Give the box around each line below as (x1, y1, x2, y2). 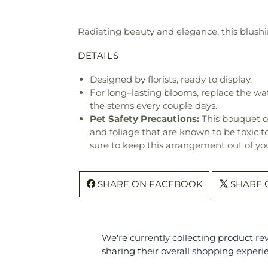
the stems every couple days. (90, 100, 217, 112)
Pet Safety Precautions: (90, 113, 199, 125)
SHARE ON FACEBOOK (98, 178, 203, 190)
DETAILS (78, 50, 119, 62)
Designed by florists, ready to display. (90, 74, 252, 86)
